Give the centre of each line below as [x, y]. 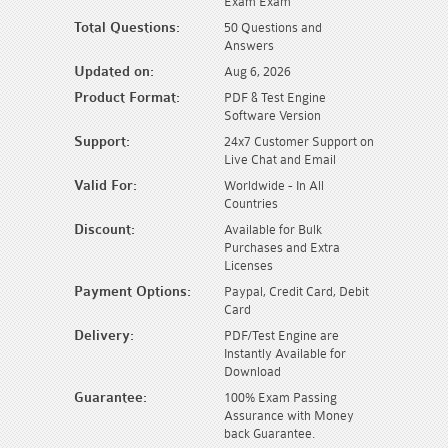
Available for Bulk [273, 229]
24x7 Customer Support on [299, 141]
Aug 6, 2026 [257, 71]
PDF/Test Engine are [281, 335]
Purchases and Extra [282, 247]
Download [252, 371]
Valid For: [105, 185]
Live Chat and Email [280, 159]
